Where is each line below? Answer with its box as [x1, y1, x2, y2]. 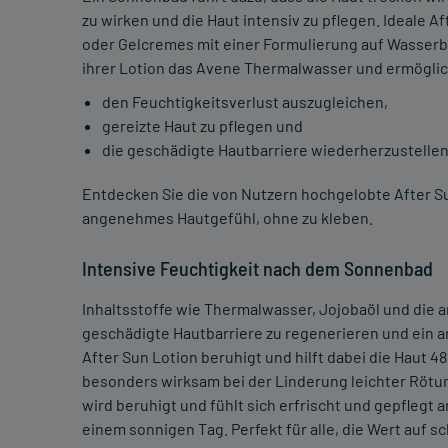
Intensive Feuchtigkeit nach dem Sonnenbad [82, 256, 433, 281]
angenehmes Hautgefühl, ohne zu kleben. [82, 208, 373, 228]
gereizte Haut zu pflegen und [102, 116, 303, 136]
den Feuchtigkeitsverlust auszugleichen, [102, 92, 388, 112]
